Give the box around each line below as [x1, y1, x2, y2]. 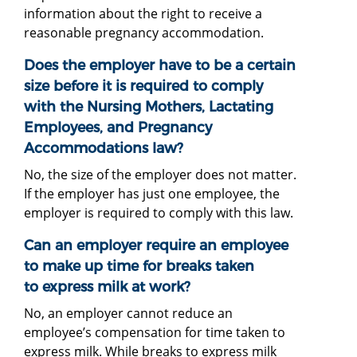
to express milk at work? [24, 277, 190, 295]
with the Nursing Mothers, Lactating [24, 97, 273, 115]
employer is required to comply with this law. [24, 203, 293, 222]
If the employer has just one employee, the [24, 184, 280, 202]
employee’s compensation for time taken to [24, 323, 285, 341]
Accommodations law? [24, 139, 183, 156]
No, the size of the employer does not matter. [24, 165, 296, 183]
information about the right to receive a [24, 4, 262, 22]
